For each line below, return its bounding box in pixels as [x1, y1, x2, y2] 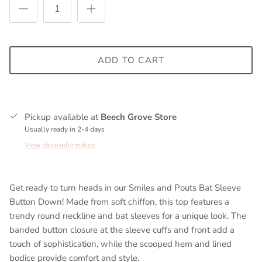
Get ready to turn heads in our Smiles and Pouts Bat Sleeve [9, 182, 241, 194]
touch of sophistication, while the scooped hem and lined [9, 238, 232, 250]
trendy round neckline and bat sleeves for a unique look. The [9, 210, 246, 222]
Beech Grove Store [101, 111, 177, 123]
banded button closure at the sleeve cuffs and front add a [9, 224, 235, 236]
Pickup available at [25, 111, 101, 123]
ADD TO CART [97, 54, 165, 66]
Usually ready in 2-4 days [25, 125, 105, 134]
